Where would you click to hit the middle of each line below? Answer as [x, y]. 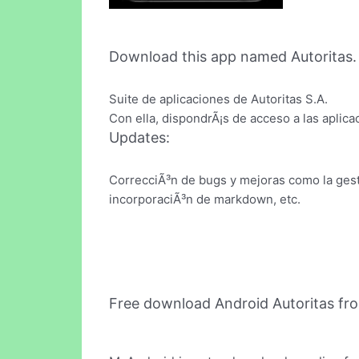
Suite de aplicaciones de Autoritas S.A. [218, 99]
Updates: [139, 138]
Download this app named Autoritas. [233, 57]
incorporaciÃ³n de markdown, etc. [205, 199]
